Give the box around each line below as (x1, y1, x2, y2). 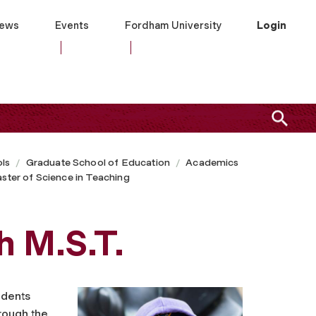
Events (54, 19, 89, 32)
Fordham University (124, 19, 222, 32)
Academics (186, 156, 239, 169)
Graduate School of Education (25, 156, 171, 169)
